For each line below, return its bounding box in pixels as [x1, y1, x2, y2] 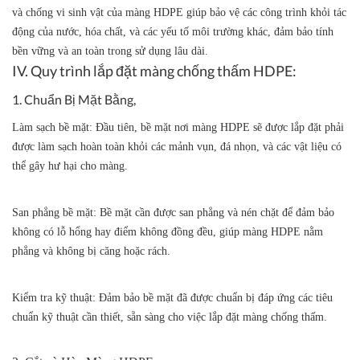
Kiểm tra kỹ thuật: [12, 292, 96, 305]
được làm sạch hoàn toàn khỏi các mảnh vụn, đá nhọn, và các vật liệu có [12, 141, 342, 153]
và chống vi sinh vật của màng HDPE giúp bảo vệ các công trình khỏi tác [12, 6, 346, 19]
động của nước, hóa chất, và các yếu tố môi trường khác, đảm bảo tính [12, 26, 333, 39]
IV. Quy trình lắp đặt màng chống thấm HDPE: [12, 62, 297, 80]
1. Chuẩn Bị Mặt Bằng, [12, 92, 136, 108]
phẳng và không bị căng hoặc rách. [12, 245, 170, 258]
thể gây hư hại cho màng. [12, 160, 128, 173]
